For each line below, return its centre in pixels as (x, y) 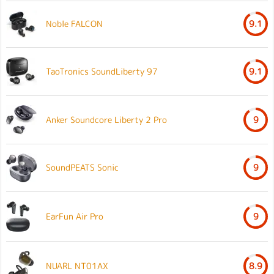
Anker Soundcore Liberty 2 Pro (106, 119)
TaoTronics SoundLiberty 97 (102, 71)
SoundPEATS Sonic (82, 167)
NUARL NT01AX (77, 265)
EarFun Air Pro (75, 216)
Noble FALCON (74, 23)
